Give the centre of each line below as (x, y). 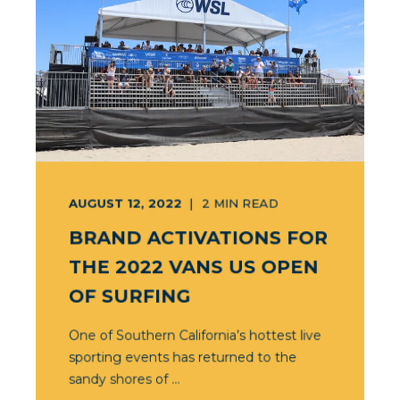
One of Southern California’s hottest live (195, 335)
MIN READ (246, 203)
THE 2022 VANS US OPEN (193, 267)
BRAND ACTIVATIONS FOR (198, 238)
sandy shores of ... (124, 379)
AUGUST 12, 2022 (125, 203)
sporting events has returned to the (183, 357)
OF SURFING (129, 296)
